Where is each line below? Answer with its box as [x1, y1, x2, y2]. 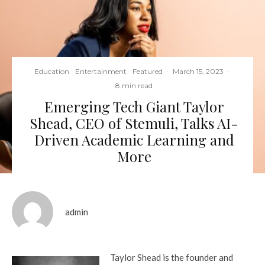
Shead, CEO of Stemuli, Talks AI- [30, 113, 238, 132]
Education [34, 66, 69, 76]
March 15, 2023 [173, 66, 224, 76]
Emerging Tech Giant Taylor [44, 96, 224, 116]
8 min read [115, 80, 153, 90]
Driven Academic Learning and [34, 130, 234, 149]
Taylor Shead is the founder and [110, 251, 234, 263]
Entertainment [75, 66, 127, 76]
